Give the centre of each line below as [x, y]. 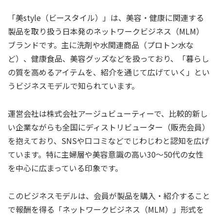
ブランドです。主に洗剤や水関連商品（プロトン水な [101, 45]
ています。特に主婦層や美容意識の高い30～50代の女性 [106, 154]
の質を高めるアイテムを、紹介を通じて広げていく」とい [109, 72]
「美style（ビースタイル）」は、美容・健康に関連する [106, 18]
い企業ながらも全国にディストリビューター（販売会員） [109, 127]
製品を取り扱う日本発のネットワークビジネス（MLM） [106, 31]
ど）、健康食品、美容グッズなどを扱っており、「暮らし [109, 59]
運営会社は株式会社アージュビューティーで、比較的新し [108, 114]
